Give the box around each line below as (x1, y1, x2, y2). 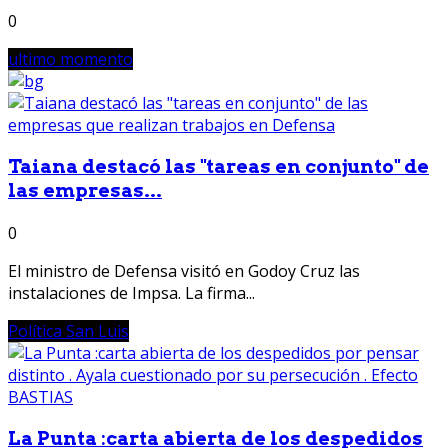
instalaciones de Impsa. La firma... (8, 281, 255, 304)
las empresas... (8, 179, 162, 203)
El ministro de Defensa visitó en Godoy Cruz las (8, 259, 360, 282)
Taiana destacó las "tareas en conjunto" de (8, 155, 429, 179)
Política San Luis (8, 319, 129, 342)
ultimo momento (8, 48, 133, 71)
